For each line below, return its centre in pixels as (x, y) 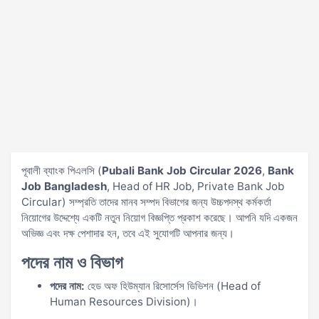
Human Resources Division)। (124, 302)
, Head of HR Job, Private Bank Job (195, 186)
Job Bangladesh (64, 186)
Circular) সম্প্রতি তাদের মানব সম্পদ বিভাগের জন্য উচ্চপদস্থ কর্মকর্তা (146, 202)
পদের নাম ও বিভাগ (72, 262)
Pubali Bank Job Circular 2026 (182, 171)
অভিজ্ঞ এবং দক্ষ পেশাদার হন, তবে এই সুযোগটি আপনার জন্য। (128, 233)
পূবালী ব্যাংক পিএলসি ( (62, 171)
